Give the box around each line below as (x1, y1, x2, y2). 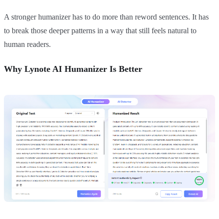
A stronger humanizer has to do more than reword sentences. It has (4, 13, 209, 22)
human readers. (4, 40, 51, 49)
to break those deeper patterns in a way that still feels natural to (4, 26, 197, 35)
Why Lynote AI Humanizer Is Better (4, 64, 142, 74)
